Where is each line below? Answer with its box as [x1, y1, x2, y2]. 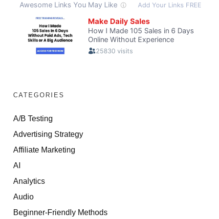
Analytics [13, 176, 45, 185]
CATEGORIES [13, 91, 65, 99]
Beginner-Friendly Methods [13, 207, 108, 217]
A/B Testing [13, 113, 53, 123]
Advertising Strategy [13, 129, 83, 138]
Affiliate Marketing [13, 145, 75, 154]
